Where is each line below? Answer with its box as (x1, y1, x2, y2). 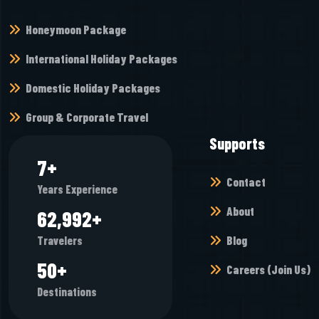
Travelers (37, 234, 83, 247)
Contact (226, 174, 266, 189)
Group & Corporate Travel (26, 110, 148, 124)
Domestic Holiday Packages (26, 80, 160, 95)
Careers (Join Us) (226, 262, 310, 276)
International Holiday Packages (26, 51, 177, 66)
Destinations (37, 285, 97, 298)
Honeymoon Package (26, 22, 126, 36)
